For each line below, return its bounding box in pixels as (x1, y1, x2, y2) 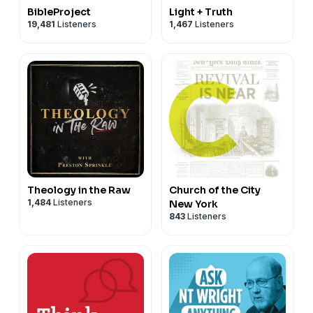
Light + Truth (169, 5, 233, 18)
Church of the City (169, 183, 261, 196)
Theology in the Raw (27, 183, 131, 196)
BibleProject (27, 5, 91, 18)
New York (169, 197, 218, 210)
